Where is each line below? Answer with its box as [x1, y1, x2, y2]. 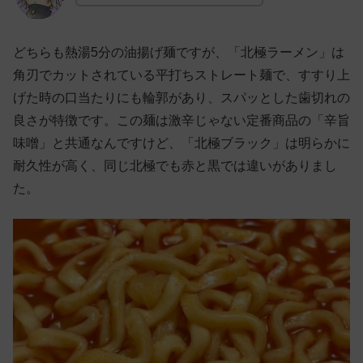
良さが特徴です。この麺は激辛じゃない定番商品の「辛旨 [13, 113, 350, 128]
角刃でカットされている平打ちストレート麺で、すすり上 [13, 68, 350, 83]
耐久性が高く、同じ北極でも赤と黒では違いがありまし [13, 159, 337, 173]
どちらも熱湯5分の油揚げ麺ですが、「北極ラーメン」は [13, 45, 344, 60]
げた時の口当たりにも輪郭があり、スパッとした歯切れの [13, 91, 350, 105]
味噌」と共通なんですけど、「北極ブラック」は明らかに [13, 136, 350, 151]
